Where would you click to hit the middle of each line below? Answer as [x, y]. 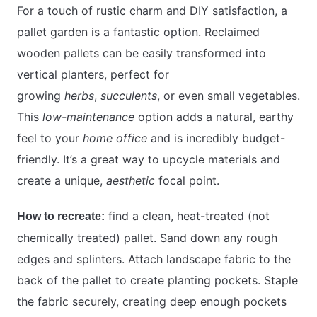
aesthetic [131, 180]
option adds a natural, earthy [214, 116]
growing [41, 95]
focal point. [187, 180]
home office [115, 138]
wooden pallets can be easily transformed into [142, 53]
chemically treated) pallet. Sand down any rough [147, 237]
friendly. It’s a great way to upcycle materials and [149, 159]
